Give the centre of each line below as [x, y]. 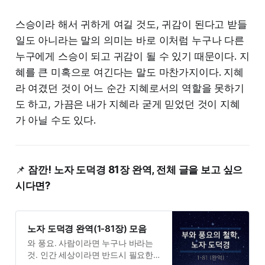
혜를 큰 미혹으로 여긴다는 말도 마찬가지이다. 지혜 [129, 72]
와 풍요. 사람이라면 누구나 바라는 [91, 243]
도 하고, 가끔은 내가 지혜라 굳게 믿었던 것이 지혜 [127, 104]
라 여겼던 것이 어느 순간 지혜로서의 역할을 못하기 [130, 88]
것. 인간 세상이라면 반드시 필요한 [91, 255]
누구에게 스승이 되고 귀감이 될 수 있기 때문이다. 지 [132, 56]
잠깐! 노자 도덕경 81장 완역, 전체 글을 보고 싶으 [135, 169]
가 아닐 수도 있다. [55, 120]
